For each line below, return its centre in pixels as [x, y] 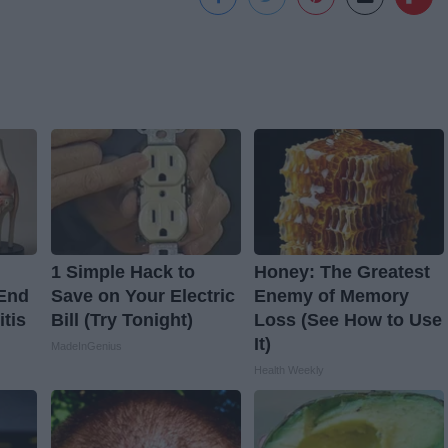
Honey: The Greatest [341, 272]
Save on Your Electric [142, 296]
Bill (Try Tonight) [121, 320]
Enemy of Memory [331, 296]
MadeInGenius [86, 346]
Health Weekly [288, 370]
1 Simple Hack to [122, 272]
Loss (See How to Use [347, 320]
